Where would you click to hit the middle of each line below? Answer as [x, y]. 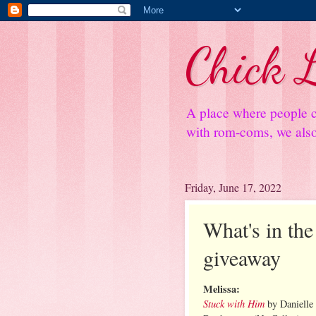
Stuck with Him [234, 303]
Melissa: [221, 288]
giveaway [242, 257]
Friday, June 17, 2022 [233, 187]
